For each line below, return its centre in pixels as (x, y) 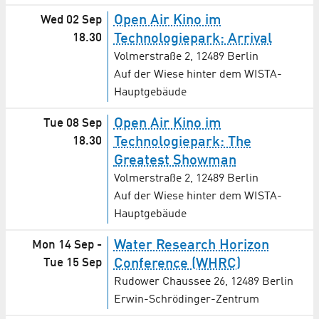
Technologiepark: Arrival (193, 40)
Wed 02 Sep (71, 21)
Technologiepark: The (182, 143)
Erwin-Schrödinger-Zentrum (186, 300)
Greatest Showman (175, 161)
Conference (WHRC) (177, 265)
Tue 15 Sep (72, 263)
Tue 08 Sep (72, 124)
